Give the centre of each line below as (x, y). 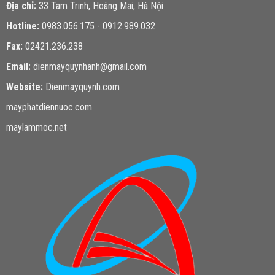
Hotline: (22, 26)
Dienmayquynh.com (82, 87)
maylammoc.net (36, 127)
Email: (18, 66)
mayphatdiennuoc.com (49, 107)
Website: (24, 87)
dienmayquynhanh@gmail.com (88, 66)
